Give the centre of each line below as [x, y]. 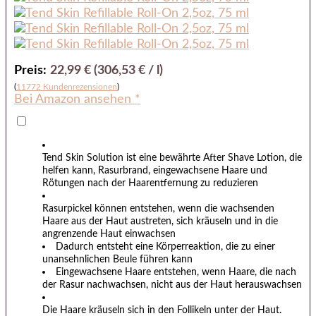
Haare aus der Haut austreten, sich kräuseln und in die [160, 221]
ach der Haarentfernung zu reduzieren [176, 183]
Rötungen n [68, 183]
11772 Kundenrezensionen [67, 86]
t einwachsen [147, 234]
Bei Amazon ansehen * [77, 99]
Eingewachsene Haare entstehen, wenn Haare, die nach [176, 272]
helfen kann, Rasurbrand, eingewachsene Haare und [155, 171]
